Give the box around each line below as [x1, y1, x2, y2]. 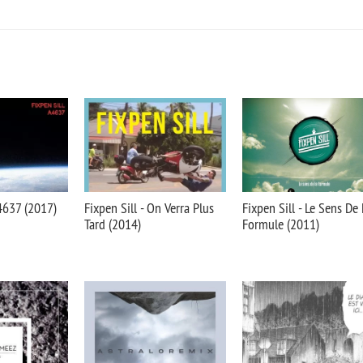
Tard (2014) [84, 215, 141, 233]
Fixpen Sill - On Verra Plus [84, 199, 214, 217]
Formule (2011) [242, 215, 319, 233]
